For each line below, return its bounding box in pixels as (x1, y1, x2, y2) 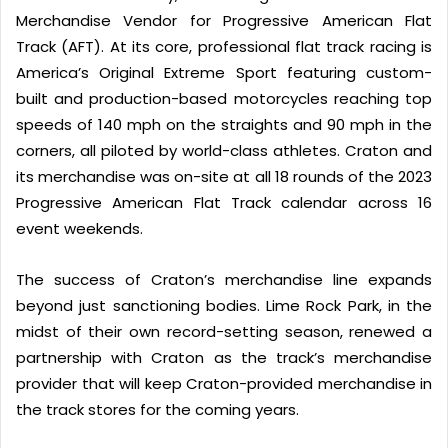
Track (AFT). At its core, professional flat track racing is (16, 35, 432, 57)
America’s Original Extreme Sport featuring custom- (16, 61, 432, 83)
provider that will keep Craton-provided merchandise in (16, 372, 432, 394)
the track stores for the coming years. (16, 398, 299, 420)
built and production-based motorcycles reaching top (16, 87, 432, 109)
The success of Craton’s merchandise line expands (16, 268, 432, 290)
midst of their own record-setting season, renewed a (16, 320, 432, 342)
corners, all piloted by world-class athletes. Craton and (16, 139, 432, 161)
